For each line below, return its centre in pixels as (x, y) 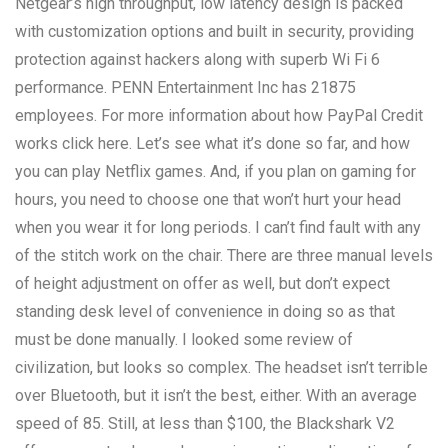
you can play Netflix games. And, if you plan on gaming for (215, 171)
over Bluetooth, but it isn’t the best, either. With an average (216, 395)
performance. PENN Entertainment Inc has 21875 (185, 87)
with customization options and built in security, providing (214, 31)
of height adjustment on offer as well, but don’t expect (202, 283)
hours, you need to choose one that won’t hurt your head (208, 199)
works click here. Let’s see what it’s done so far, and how (212, 143)
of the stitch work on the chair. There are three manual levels (224, 255)
